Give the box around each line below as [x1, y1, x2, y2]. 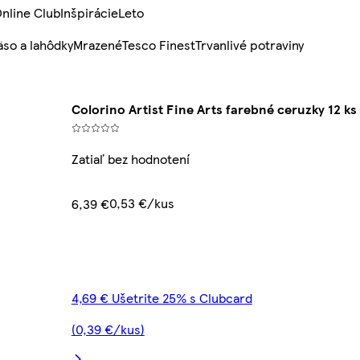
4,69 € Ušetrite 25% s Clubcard [71, 288, 252, 308]
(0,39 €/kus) [71, 320, 145, 339]
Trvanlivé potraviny [195, 35, 304, 55]
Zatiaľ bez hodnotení [71, 149, 190, 169]
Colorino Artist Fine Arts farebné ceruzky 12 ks [71, 100, 357, 119]
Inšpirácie [60, 3, 118, 22]
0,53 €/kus [108, 194, 174, 213]
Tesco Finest [122, 35, 195, 55]
